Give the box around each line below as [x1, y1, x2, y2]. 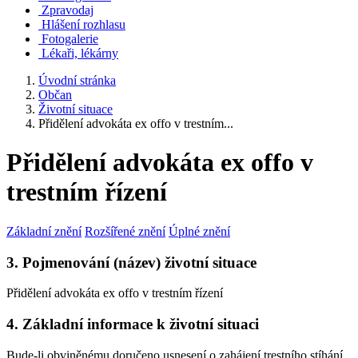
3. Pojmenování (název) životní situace [6, 253, 257, 271]
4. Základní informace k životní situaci [6, 316, 259, 333]
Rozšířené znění [85, 224, 165, 238]
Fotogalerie [42, 32, 98, 46]
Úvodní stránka [38, 74, 116, 87]
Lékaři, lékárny [42, 46, 118, 60]
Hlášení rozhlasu [42, 18, 125, 31]
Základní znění [6, 224, 82, 238]
